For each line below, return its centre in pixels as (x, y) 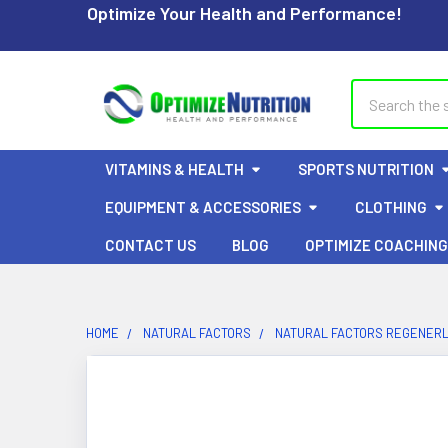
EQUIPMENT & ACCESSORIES (203, 207)
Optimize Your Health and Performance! (244, 13)
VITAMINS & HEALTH (174, 169)
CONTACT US (150, 245)
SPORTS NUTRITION (366, 169)
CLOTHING (391, 207)
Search (374, 90)
